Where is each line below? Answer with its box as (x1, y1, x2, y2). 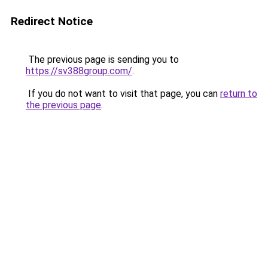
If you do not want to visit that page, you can (26, 88, 220, 99)
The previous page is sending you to (26, 54, 179, 65)
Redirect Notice (11, 14, 93, 28)
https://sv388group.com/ (26, 65, 132, 77)
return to (220, 88, 257, 99)
